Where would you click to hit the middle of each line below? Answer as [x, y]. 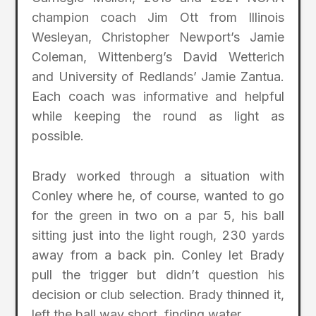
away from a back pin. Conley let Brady [158, 255]
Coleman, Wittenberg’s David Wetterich [158, 57]
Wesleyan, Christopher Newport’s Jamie [158, 37]
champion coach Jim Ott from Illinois [158, 18]
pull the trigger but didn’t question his [158, 275]
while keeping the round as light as [158, 116]
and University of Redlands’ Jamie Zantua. [158, 77]
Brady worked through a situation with [158, 176]
